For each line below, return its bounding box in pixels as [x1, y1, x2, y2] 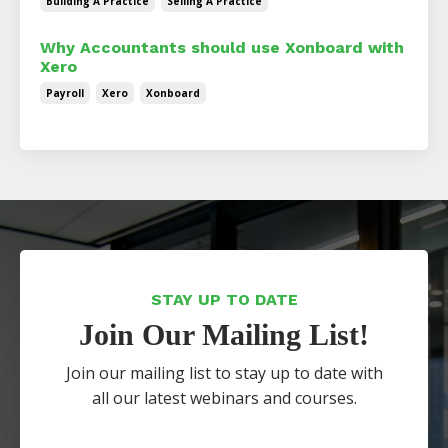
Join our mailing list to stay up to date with [65, 361, 383, 384]
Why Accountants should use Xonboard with [40, 37, 404, 57]
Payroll [46, 85, 84, 100]
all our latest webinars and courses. [91, 386, 357, 409]
